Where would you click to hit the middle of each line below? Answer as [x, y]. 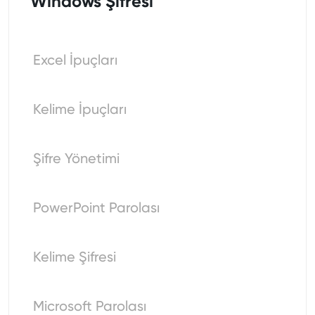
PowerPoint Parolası [96, 207]
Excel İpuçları [75, 60]
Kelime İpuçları [80, 109]
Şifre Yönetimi [76, 158]
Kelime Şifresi [75, 257]
